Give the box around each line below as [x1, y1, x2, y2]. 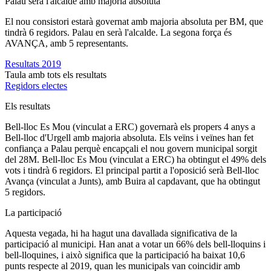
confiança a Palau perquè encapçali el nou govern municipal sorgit [5, 143, 257, 154]
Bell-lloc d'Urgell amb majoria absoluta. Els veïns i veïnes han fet [5, 132, 253, 143]
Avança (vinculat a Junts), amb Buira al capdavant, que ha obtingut [5, 175, 260, 186]
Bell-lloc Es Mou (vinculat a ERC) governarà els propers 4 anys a [5, 121, 255, 132]
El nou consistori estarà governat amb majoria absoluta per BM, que [5, 16, 263, 27]
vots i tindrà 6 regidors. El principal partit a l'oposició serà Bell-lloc [5, 165, 259, 175]
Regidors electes [5, 80, 67, 91]
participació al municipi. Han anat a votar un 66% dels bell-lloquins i [5, 238, 266, 249]
